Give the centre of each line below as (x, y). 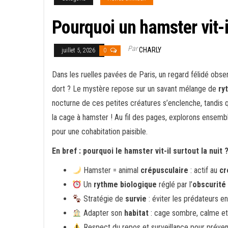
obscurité (209, 184)
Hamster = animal (111, 170)
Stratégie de (104, 199)
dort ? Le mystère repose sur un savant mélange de (135, 89)
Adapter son (103, 213)
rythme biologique (125, 184)
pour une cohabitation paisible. (100, 132)
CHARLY (150, 50)
